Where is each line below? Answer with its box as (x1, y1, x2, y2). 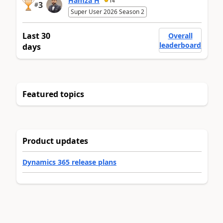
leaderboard (159, 40, 201, 50)
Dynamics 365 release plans (22, 157, 116, 167)
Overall (168, 31, 193, 41)
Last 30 (22, 30, 50, 42)
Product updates (22, 135, 88, 147)
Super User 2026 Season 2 (71, 7, 144, 16)
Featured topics (22, 89, 84, 100)
